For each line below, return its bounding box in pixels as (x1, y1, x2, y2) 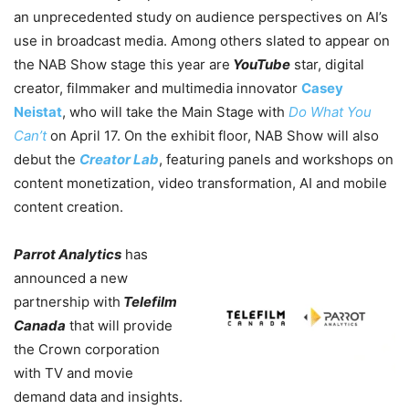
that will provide (66, 317, 173, 335)
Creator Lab (79, 151, 159, 169)
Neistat (14, 103, 62, 121)
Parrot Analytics (14, 246, 121, 264)
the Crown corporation (14, 341, 160, 359)
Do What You (288, 103, 372, 121)
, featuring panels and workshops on (159, 151, 393, 169)
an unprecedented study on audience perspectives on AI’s (14, 8, 388, 26)
